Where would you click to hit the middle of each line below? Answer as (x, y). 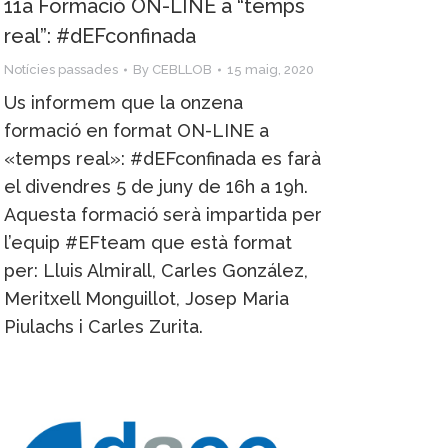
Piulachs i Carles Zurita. (103, 326)
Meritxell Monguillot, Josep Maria (146, 298)
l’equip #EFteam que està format (148, 242)
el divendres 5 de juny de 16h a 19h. (156, 186)
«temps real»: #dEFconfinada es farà (162, 158)
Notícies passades (61, 69)
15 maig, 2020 (270, 69)
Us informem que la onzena (123, 102)
